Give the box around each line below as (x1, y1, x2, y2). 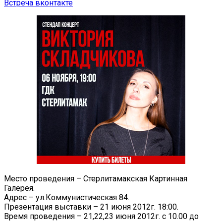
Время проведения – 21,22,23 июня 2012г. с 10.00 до (4, 211, 199, 221)
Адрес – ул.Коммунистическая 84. (4, 192, 129, 202)
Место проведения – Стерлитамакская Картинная (4, 173, 187, 183)
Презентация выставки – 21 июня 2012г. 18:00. (4, 202, 178, 212)
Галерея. (4, 183, 35, 193)
